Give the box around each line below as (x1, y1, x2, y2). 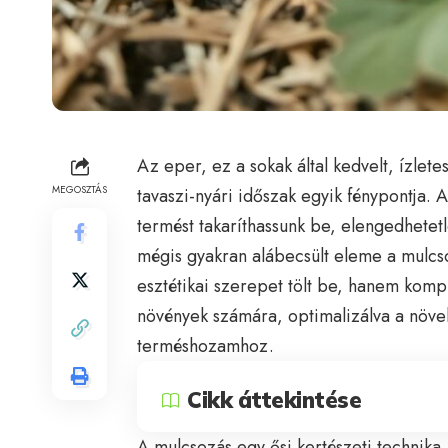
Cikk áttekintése (187, 385, 361, 414)
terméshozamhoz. (137, 332, 274, 359)
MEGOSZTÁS (52, 181, 107, 197)
